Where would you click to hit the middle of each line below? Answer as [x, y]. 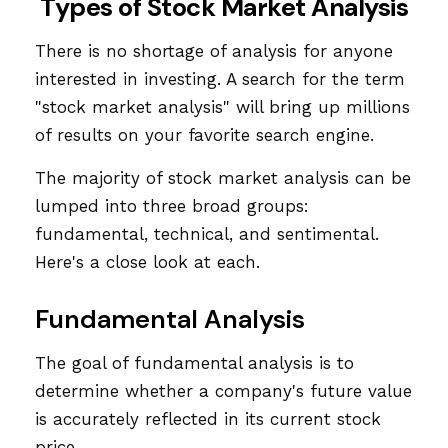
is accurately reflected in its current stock [208, 419]
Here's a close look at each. [147, 262]
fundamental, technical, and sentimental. [207, 234]
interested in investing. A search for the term [220, 79]
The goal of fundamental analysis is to [194, 363]
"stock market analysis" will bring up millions [222, 107]
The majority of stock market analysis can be [223, 178]
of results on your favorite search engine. [204, 135]
